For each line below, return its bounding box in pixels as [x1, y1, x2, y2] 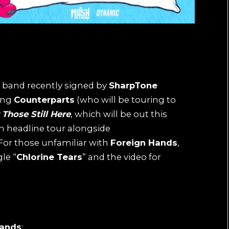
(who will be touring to [75, 94, 176, 105]
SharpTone [109, 80, 157, 90]
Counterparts [14, 94, 75, 105]
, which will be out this [71, 108, 167, 119]
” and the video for [82, 151, 161, 162]
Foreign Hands [110, 137, 177, 148]
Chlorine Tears [16, 151, 82, 162]
